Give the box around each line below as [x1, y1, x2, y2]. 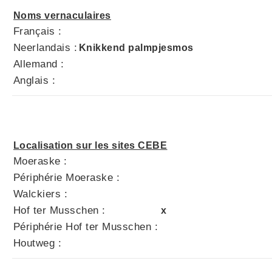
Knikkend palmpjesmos [79, 42, 194, 53]
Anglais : [13, 75, 56, 86]
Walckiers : [13, 188, 68, 200]
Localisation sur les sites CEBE [13, 140, 168, 151]
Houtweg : [13, 237, 62, 249]
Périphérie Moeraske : [13, 172, 120, 183]
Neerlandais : [13, 42, 78, 53]
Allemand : [13, 58, 64, 70]
